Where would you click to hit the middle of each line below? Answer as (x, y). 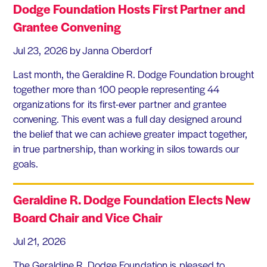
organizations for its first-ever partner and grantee (120, 104)
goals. (26, 164)
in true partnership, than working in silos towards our (126, 149)
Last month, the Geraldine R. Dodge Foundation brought (133, 74)
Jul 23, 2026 (40, 50)
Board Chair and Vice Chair (88, 218)
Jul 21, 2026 (39, 241)
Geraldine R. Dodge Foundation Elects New (131, 200)
